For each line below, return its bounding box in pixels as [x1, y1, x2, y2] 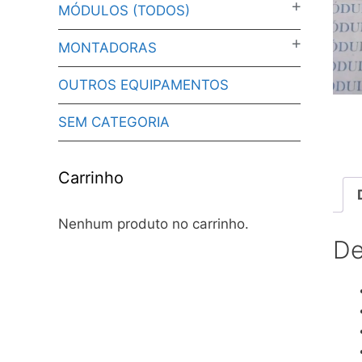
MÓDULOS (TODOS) [58, 2, 190, 19]
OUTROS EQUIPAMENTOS [58, 76, 229, 93]
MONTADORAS [58, 39, 157, 56]
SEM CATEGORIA [58, 113, 170, 130]
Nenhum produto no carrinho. [58, 215, 249, 232]
